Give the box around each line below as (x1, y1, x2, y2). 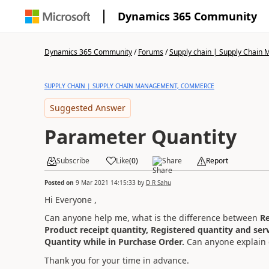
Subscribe (56, 156, 89, 166)
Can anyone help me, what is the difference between (44, 212, 260, 223)
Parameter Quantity (44, 124, 237, 150)
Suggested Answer (49, 102, 125, 113)
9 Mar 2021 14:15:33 (75, 178, 136, 187)
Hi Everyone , (44, 193, 97, 205)
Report (205, 156, 228, 166)
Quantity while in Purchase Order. (44, 236, 184, 247)
